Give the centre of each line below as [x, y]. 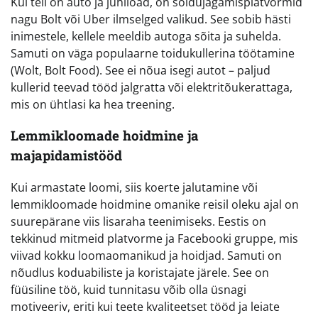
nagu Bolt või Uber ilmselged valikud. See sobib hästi [151, 19]
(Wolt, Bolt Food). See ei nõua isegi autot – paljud [141, 70]
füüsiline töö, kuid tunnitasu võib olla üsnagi [128, 289]
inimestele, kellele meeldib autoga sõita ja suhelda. [146, 36]
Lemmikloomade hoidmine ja [105, 136]
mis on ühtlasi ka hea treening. [93, 104]
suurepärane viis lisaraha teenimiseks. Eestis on [138, 221]
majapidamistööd [66, 155]
